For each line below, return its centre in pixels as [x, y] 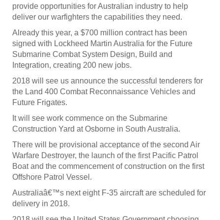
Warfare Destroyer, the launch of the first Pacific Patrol [105, 156]
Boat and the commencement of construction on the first [108, 166]
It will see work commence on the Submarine [90, 118]
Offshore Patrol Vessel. [52, 177]
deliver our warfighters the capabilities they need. [97, 17]
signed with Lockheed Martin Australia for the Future [102, 44]
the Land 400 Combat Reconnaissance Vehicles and [104, 92]
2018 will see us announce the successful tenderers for [108, 81]
